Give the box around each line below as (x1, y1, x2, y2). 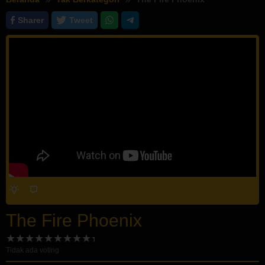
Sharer (17, 15, 44, 25)
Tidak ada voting (6, 245, 59, 254)
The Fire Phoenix (6, 210, 142, 230)
